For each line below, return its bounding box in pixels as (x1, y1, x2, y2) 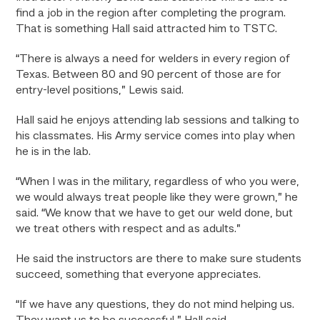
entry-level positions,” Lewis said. (16, 85, 184, 96)
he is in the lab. (16, 146, 91, 158)
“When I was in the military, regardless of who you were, (16, 176, 300, 188)
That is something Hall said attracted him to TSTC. (16, 24, 278, 35)
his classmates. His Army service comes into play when (16, 131, 296, 142)
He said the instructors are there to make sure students (16, 254, 302, 265)
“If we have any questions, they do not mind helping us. (16, 299, 295, 311)
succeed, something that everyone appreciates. (16, 269, 261, 281)
